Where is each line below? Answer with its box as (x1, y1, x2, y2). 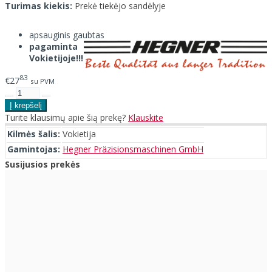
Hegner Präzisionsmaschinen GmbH (63, 143, 203, 155)
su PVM (30, 76, 55, 86)
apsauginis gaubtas (29, 29, 104, 41)
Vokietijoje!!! (29, 52, 83, 64)
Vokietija (63, 127, 96, 140)
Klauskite (128, 111, 163, 123)
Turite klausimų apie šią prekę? (5, 111, 128, 123)
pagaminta (29, 41, 78, 53)
